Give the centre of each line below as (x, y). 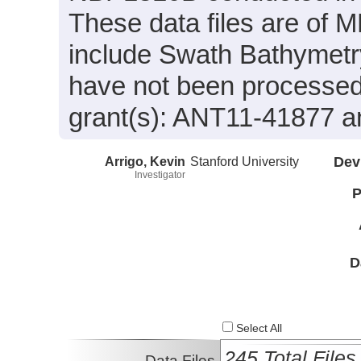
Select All (258, 329)
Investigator (160, 174)
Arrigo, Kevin (145, 161)
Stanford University (245, 161)
